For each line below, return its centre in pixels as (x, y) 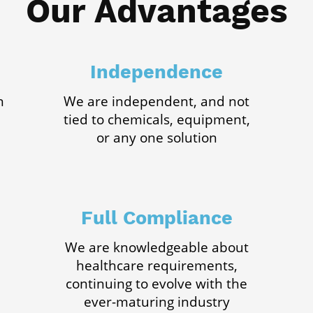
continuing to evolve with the (156, 284)
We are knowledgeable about (156, 247)
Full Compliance (156, 218)
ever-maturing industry (156, 302)
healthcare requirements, (156, 265)
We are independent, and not (156, 101)
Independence (156, 72)
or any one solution (156, 138)
